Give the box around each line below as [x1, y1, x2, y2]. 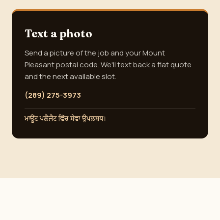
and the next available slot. [25, 71, 116, 82]
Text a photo [25, 27, 92, 40]
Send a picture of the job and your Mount [25, 48, 165, 58]
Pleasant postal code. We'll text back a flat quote [25, 59, 192, 70]
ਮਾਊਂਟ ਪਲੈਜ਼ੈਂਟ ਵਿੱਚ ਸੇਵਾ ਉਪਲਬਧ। [25, 114, 107, 124]
